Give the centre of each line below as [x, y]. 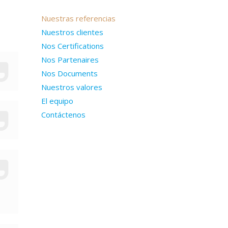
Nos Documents [69, 73]
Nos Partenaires [70, 60]
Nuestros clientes [72, 32]
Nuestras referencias [78, 18]
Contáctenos [63, 115]
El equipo [57, 101]
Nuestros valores [72, 87]
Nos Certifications [73, 46]
